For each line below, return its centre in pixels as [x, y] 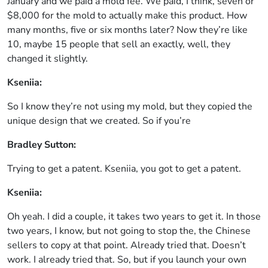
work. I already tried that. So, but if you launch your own [127, 260]
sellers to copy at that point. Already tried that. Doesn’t [127, 245]
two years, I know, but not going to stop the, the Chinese [129, 231]
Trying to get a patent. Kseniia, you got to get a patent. [124, 169]
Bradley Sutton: [42, 145]
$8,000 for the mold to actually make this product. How [127, 16]
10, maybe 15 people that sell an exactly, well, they [119, 44]
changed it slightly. [48, 59]
